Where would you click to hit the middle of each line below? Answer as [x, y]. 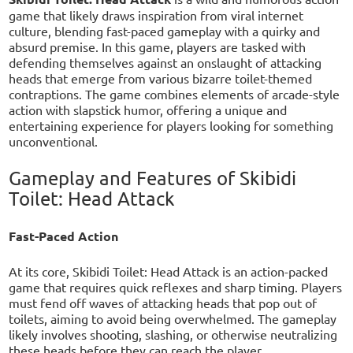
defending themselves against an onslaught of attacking [165, 63]
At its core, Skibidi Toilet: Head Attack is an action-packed [169, 271]
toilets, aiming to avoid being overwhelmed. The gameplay [173, 319]
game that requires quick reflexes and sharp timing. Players [176, 287]
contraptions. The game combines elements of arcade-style [175, 94]
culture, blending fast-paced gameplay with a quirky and [165, 31]
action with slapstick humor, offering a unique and [148, 110]
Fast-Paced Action [64, 236]
